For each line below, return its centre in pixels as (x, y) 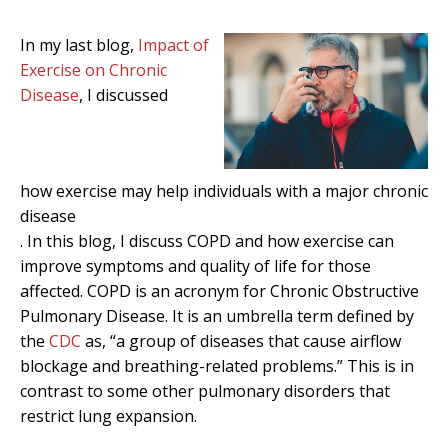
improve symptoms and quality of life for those (195, 266)
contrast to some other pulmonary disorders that (205, 391)
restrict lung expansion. (108, 416)
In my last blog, (79, 45)
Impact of (173, 45)
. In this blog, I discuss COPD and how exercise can (207, 241)
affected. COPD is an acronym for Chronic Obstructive (219, 291)
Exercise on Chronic (93, 70)
